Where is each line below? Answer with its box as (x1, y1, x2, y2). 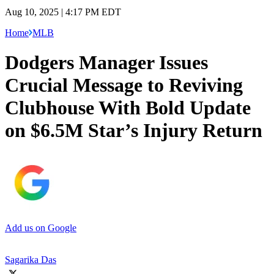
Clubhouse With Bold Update (5, 97, 251, 119)
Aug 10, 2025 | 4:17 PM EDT (5, 6, 121, 17)
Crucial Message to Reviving (5, 74, 243, 97)
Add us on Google (5, 222, 76, 233)
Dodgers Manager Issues (5, 51, 208, 74)
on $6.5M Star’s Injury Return (5, 119, 262, 142)
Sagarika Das (5, 254, 56, 265)
